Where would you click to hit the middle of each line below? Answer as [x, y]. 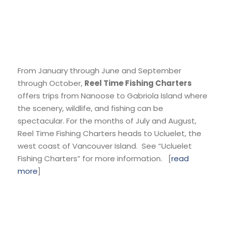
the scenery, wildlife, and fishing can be [90, 108]
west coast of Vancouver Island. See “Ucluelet [105, 146]
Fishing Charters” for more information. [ [94, 159]
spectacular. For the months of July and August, [107, 121]
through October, [51, 83]
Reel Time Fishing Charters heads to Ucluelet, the [109, 134]
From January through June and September [99, 71]
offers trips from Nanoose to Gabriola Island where [113, 96]
